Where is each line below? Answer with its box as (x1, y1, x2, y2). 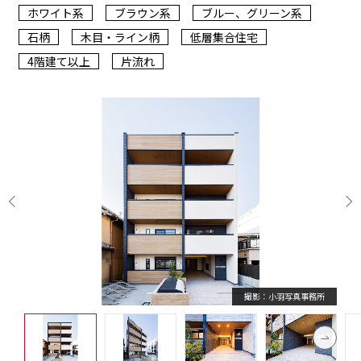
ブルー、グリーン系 (201, 5, 302, 21)
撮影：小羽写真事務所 (138, 290, 219, 303)
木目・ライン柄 (81, 29, 160, 45)
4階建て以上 (27, 53, 90, 69)
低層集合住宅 (190, 29, 258, 45)
